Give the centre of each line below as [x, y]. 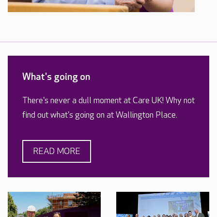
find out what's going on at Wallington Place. [100, 115]
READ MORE [57, 152]
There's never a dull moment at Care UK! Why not [108, 101]
